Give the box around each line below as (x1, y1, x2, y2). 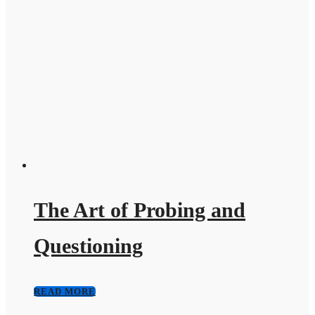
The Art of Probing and (34, 198, 245, 222)
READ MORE (34, 286, 96, 297)
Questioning (34, 234, 143, 258)
